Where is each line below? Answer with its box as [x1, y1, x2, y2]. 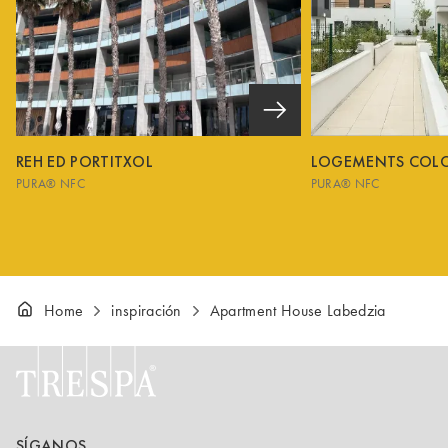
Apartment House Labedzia [209, 300, 386, 320]
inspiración [111, 300, 182, 320]
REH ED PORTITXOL [16, 150, 154, 172]
